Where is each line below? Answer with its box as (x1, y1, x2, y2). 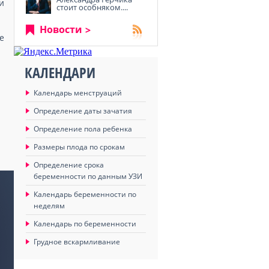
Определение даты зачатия (34, 106, 132, 116)
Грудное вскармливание (34, 237, 120, 247)
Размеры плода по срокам (34, 142, 125, 152)
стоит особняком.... (56, 2, 128, 13)
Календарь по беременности (34, 219, 136, 229)
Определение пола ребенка (34, 124, 132, 134)
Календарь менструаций (34, 88, 122, 98)
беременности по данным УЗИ (34, 171, 142, 181)
